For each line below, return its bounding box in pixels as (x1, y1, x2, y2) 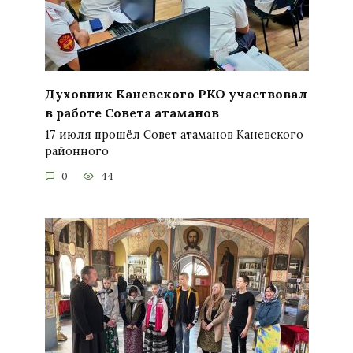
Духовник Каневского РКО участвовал (44, 85, 307, 102)
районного (44, 143, 109, 158)
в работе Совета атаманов (44, 104, 219, 121)
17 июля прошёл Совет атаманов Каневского (44, 127, 303, 142)
